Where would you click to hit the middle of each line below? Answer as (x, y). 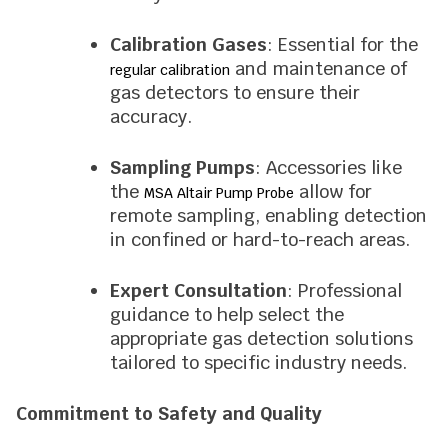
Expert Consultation (198, 290)
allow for (333, 191)
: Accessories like (328, 167)
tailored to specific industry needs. (258, 362)
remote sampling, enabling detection (268, 215)
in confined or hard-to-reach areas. (260, 239)
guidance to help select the (227, 314)
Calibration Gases (188, 44)
